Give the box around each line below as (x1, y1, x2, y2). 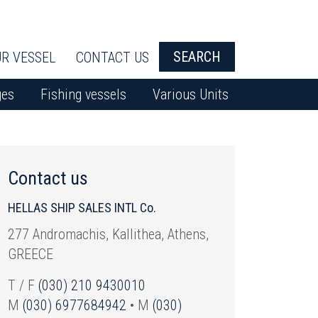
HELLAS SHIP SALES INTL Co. (8, 200, 156, 216)
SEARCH (173, 48, 221, 66)
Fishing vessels (40, 86, 126, 104)
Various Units (152, 86, 229, 104)
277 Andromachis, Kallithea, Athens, (8, 226, 209, 243)
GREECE (8, 246, 53, 263)
